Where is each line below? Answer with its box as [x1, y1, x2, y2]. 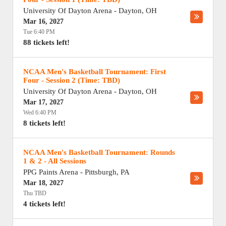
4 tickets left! [23, 200, 66, 208]
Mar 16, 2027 [23, 18, 64, 25]
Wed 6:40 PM [23, 109, 56, 116]
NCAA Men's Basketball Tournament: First [23, 68, 166, 76]
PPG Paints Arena [23, 168, 78, 176]
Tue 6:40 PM [23, 28, 55, 35]
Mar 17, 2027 [23, 98, 64, 106]
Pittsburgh [85, 168, 117, 176]
